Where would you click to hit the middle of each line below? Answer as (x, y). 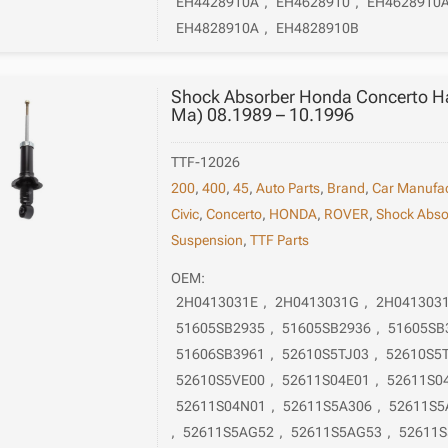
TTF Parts (280, 240)
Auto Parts (288, 188)
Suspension (207, 240)
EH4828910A (218, 28)
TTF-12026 (206, 162)
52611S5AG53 (337, 431)
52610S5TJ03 (326, 353)
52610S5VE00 (221, 379)
